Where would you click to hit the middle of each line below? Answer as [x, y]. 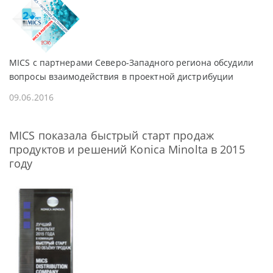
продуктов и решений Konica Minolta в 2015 [127, 150]
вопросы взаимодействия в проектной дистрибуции [122, 76]
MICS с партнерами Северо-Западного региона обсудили [131, 62]
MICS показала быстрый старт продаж [112, 136]
